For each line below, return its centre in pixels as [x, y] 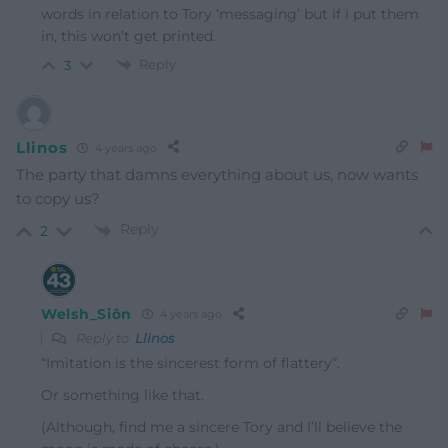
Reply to [104, 337]
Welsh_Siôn [86, 313]
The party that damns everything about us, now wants [217, 175]
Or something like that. [122, 394]
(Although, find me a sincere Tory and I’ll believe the [221, 426]
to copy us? [58, 199]
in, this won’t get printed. [128, 35]
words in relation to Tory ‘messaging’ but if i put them [230, 13]
